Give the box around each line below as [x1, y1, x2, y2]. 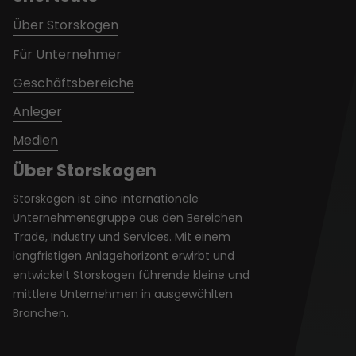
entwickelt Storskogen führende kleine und [13, 266, 250, 283]
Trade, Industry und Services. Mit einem [13, 228, 230, 245]
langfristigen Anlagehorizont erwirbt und [13, 247, 234, 264]
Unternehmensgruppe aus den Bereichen [13, 209, 242, 226]
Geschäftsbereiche [13, 73, 134, 92]
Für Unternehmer [13, 44, 122, 64]
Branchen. [13, 304, 72, 321]
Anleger [13, 103, 62, 122]
